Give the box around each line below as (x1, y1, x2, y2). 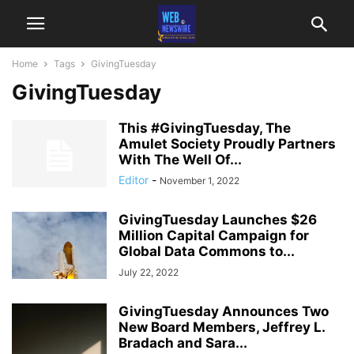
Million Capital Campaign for (119, 228, 309, 243)
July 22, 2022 (119, 266, 179, 278)
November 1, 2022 (160, 175, 239, 186)
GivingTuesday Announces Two (119, 303, 329, 319)
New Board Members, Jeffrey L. (119, 319, 325, 335)
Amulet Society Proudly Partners (119, 136, 336, 152)
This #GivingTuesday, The (119, 120, 291, 136)
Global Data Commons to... (119, 243, 295, 259)
